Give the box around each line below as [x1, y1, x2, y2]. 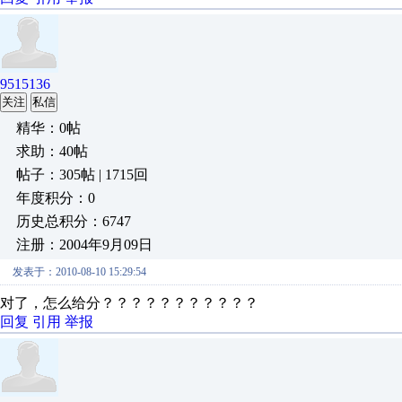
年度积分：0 [16, 190, 95, 205]
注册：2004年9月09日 [16, 237, 153, 252]
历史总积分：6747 [16, 214, 131, 229]
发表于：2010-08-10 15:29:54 [13, 266, 146, 278]
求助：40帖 [16, 144, 88, 159]
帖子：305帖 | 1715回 [16, 167, 148, 182]
